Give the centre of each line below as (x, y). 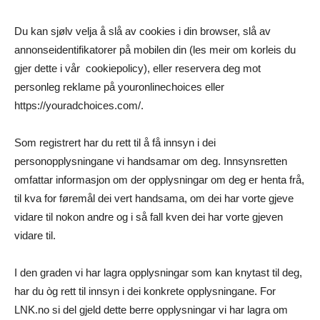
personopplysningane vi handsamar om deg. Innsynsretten (151, 161)
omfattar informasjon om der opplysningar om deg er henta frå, (159, 180)
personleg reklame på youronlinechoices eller (119, 87)
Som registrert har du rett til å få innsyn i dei (115, 143)
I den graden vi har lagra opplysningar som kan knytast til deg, (158, 273)
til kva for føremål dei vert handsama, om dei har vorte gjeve (154, 199)
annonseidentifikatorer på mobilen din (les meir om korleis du (155, 50)
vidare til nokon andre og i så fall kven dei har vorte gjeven (149, 217)
